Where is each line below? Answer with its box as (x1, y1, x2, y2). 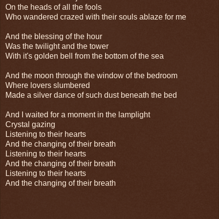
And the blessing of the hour (5, 32, 102, 41)
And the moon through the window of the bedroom (5, 71, 177, 80)
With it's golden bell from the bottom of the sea (5, 51, 164, 60)
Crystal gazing (5, 120, 55, 129)
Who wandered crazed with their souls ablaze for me (5, 12, 186, 21)
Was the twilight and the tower (5, 42, 109, 50)
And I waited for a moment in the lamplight (5, 110, 150, 119)
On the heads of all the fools (5, 2, 102, 11)
